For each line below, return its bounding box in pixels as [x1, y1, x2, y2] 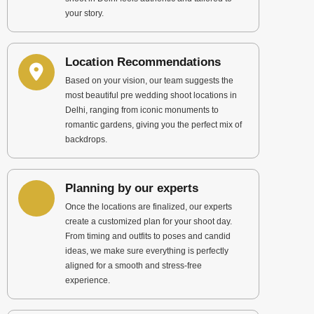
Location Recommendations [65, 55, 221, 69]
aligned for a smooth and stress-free [65, 261, 202, 271]
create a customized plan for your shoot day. [65, 217, 232, 226]
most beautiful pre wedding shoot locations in [65, 90, 237, 100]
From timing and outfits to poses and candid [65, 231, 231, 241]
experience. [65, 275, 110, 285]
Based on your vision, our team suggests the [65, 76, 233, 86]
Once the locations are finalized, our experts [65, 202, 232, 212]
